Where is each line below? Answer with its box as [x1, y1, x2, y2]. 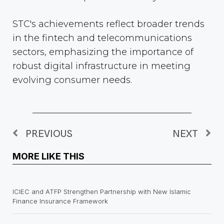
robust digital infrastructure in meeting [12, 60, 190, 71]
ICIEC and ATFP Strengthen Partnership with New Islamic [12, 187, 191, 195]
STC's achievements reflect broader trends [12, 18, 204, 29]
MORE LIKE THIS [12, 150, 84, 161]
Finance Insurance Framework [12, 196, 108, 205]
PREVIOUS [25, 127, 72, 140]
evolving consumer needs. [12, 74, 132, 85]
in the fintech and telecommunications [12, 32, 192, 43]
